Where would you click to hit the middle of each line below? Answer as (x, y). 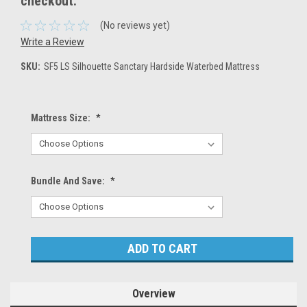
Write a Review (52, 41)
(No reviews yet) (135, 25)
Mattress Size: (62, 118)
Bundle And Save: (69, 181)
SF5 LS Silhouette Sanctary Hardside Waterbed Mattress (151, 66)
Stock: (44, 258)
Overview (153, 293)
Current (47, 244)
